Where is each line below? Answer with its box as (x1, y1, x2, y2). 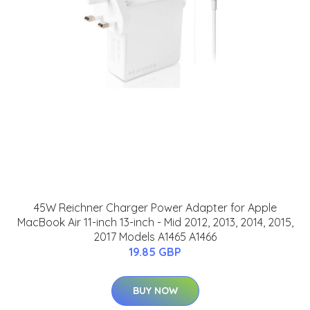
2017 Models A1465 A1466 (93, 230, 217, 244)
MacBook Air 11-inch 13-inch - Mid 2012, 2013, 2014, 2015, (17, 215, 293, 230)
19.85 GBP (129, 245, 181, 259)
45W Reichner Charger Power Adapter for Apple (33, 201, 277, 215)
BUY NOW (132, 284, 178, 298)
